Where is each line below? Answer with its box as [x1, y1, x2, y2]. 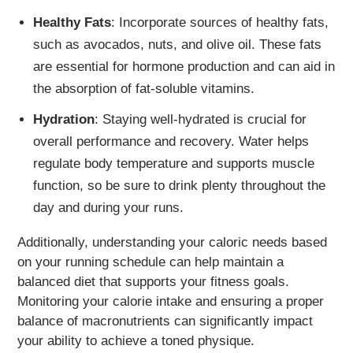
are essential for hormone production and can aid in [32, 58, 335, 74]
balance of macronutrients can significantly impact [17, 314, 314, 329]
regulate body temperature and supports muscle [32, 156, 314, 172]
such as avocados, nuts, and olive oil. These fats [32, 36, 321, 52]
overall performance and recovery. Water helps [32, 134, 309, 150]
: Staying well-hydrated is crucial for [94, 112, 307, 128]
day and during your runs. [32, 200, 184, 216]
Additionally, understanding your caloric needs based [17, 235, 328, 251]
